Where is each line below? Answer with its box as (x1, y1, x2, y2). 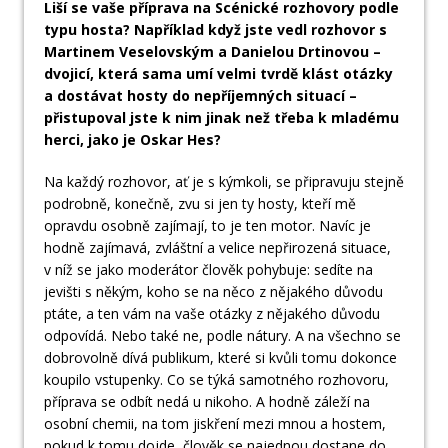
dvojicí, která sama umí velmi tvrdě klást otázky (44, 64, 393, 84)
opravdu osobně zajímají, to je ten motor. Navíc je (44, 216, 371, 236)
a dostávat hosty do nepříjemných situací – (44, 86, 357, 106)
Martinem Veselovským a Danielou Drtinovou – (44, 42, 381, 62)
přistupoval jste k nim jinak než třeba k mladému (44, 108, 399, 128)
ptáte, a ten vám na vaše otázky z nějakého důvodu (44, 304, 380, 324)
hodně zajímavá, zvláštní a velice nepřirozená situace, (44, 238, 391, 258)
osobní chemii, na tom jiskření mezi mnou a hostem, (44, 414, 386, 434)
